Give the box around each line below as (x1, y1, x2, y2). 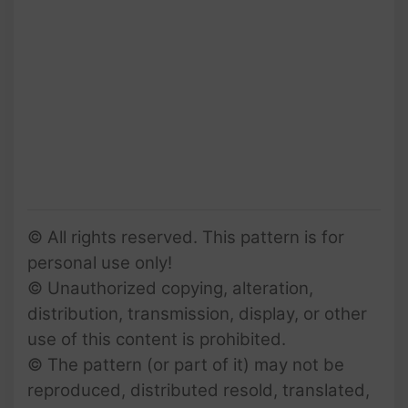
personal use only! (27, 251, 172, 273)
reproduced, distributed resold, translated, (27, 379, 370, 401)
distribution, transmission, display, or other (27, 302, 367, 324)
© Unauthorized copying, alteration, (27, 277, 313, 299)
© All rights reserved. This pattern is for (27, 226, 344, 248)
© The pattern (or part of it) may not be (27, 353, 344, 375)
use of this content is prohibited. (27, 328, 286, 350)
